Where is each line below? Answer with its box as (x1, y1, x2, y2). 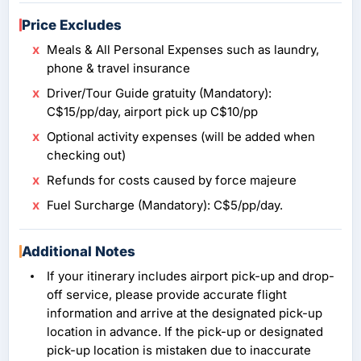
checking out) (47, 147, 126, 164)
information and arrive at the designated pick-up (47, 305, 322, 322)
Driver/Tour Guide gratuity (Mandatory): (47, 85, 272, 102)
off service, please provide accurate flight (47, 287, 287, 303)
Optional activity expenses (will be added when (47, 129, 315, 145)
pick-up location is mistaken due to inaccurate (47, 342, 311, 359)
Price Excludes (22, 17, 122, 34)
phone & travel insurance (47, 60, 190, 77)
